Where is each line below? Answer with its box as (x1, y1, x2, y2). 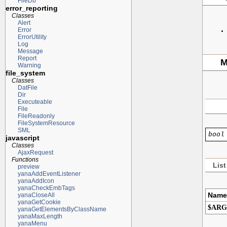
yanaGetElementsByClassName (17, 205, 106, 213)
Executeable (17, 98, 52, 105)
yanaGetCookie (17, 198, 61, 206)
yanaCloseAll (17, 191, 55, 199)
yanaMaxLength (17, 212, 62, 220)
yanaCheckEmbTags (17, 184, 75, 192)
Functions (11, 156, 39, 163)
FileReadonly (17, 112, 55, 120)
